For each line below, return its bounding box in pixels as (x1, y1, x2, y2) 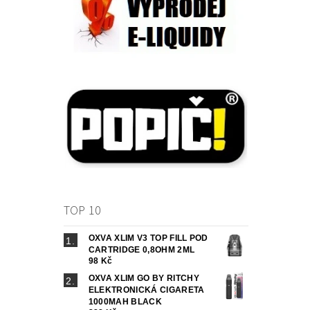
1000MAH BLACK (88, 297, 162, 307)
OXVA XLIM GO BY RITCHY (88, 273, 199, 284)
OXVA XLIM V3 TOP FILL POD (88, 233, 208, 244)
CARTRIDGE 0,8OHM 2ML (88, 245, 195, 255)
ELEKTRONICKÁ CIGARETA (88, 285, 205, 295)
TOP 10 (63, 202, 102, 220)
